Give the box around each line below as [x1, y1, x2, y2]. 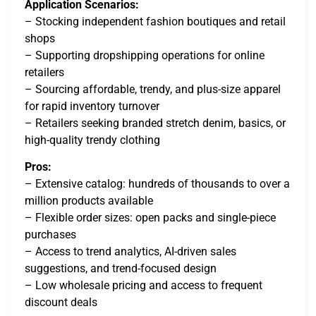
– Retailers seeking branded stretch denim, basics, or [25, 116, 286, 130]
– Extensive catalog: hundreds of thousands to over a [25, 177, 290, 191]
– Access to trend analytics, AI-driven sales [25, 245, 236, 259]
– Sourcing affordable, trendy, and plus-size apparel [25, 83, 281, 97]
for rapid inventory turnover [25, 99, 159, 114]
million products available [25, 194, 153, 208]
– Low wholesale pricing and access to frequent [25, 279, 262, 293]
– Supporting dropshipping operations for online [25, 49, 265, 63]
